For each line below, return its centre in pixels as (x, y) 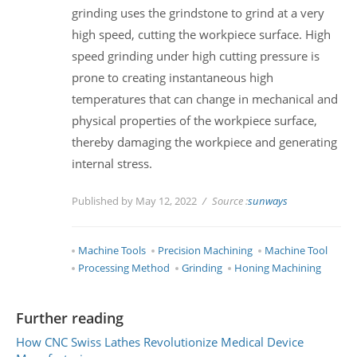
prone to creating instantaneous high (173, 77)
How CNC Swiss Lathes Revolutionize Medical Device (160, 341)
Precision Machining (205, 251)
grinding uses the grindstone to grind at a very (198, 12)
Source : (230, 201)
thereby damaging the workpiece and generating (204, 141)
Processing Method (124, 268)
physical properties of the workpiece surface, (194, 120)
